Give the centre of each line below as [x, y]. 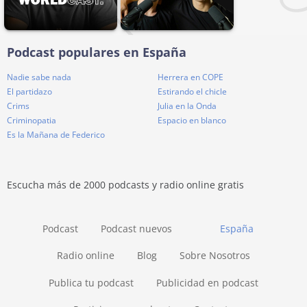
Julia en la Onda [187, 106]
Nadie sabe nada [39, 77]
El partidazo [29, 92]
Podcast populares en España [97, 52]
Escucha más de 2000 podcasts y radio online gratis [125, 185]
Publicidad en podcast [207, 282]
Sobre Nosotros [214, 256]
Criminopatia [32, 121]
